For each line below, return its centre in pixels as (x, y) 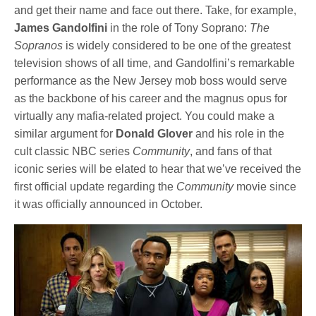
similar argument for (65, 134)
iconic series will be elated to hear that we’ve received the (158, 169)
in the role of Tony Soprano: (179, 28)
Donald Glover (154, 134)
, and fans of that (231, 152)
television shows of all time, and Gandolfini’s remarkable (155, 63)
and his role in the (239, 134)
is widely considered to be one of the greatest (177, 46)
